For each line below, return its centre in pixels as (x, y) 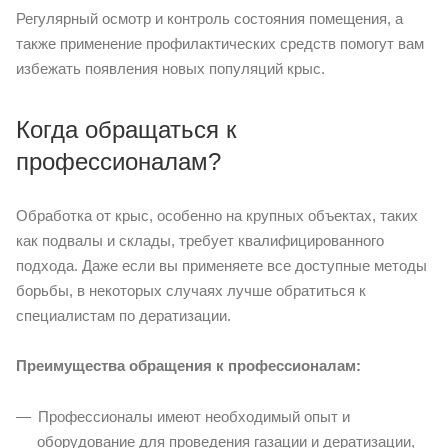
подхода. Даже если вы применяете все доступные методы (221, 265)
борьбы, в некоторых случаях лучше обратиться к (191, 290)
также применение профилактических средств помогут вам (220, 43)
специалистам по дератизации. (123, 315)
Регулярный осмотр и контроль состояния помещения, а (209, 18)
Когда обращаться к (126, 129)
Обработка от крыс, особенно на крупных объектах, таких (217, 215)
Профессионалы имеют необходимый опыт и (194, 416)
